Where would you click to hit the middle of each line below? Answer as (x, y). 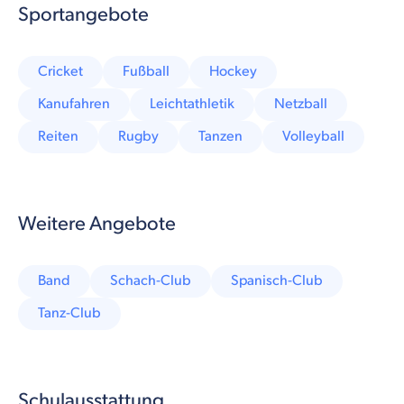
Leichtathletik (192, 104)
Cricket (60, 71)
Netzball (301, 104)
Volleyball (313, 136)
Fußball (146, 71)
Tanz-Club (69, 313)
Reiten (58, 136)
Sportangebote (83, 14)
